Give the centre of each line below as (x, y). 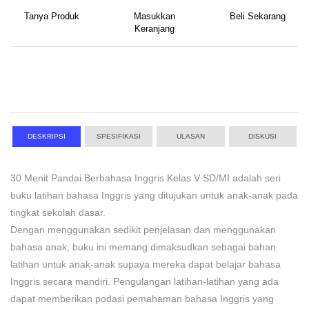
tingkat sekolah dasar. (58, 212)
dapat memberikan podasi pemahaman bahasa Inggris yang (142, 299)
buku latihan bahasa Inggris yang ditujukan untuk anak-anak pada (154, 195)
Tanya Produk (51, 17)
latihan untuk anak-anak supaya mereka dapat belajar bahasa (146, 264)
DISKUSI (263, 136)
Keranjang (154, 29)
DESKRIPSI (46, 136)
